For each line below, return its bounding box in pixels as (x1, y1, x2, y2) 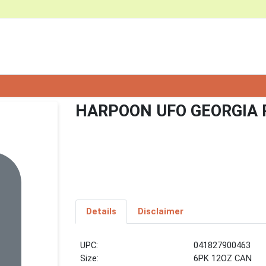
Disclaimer (137, 206, 183, 217)
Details (85, 206, 116, 217)
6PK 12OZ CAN (194, 253, 252, 264)
